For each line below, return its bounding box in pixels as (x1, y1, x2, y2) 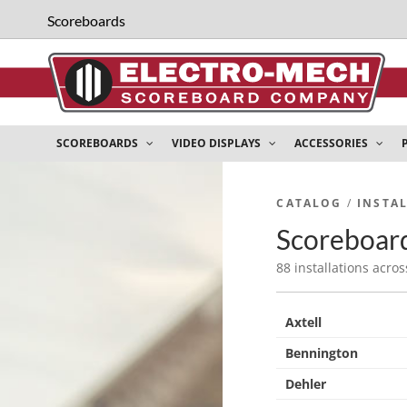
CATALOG (276, 195, 342, 211)
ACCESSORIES (294, 135, 371, 151)
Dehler (285, 375, 327, 392)
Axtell (285, 313, 323, 331)
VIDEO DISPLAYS (172, 135, 263, 151)
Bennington (285, 344, 359, 362)
